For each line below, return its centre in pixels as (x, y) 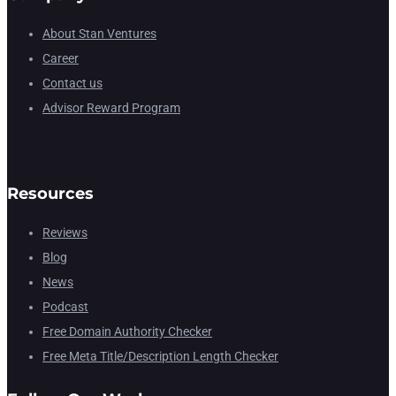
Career (61, 59)
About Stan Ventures (99, 34)
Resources (50, 194)
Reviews (65, 233)
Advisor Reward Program (111, 108)
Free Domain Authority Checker (127, 332)
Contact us (72, 84)
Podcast (65, 307)
